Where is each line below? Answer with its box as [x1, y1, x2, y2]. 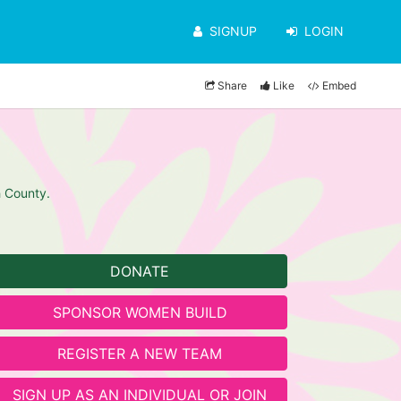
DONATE [110, 262, 169, 280]
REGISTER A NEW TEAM [57, 345, 222, 363]
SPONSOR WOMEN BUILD [52, 303, 227, 321]
